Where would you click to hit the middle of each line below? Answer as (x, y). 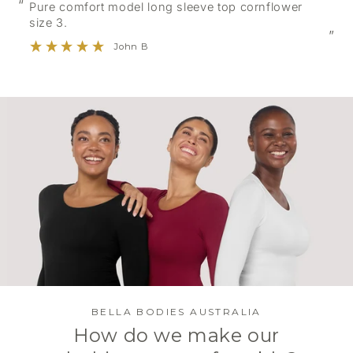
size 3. (48, 23)
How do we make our (176, 335)
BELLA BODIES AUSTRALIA (176, 311)
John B (131, 47)
